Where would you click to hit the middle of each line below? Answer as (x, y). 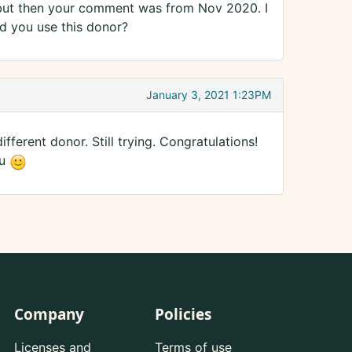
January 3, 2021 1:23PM (209, 95)
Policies (183, 314)
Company (49, 314)
